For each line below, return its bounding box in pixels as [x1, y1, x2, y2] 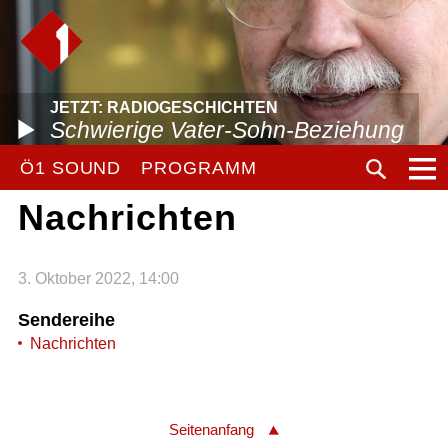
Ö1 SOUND [20, 158, 122, 178]
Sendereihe [17, 309, 115, 330]
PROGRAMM [141, 158, 257, 178]
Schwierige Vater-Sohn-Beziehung [50, 117, 404, 143]
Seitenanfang [169, 421, 254, 439]
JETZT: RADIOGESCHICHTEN [50, 99, 278, 116]
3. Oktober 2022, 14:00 [17, 269, 179, 287]
